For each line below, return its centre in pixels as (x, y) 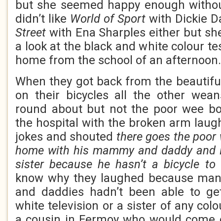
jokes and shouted (66, 137)
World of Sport (108, 19)
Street (31, 33)
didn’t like (43, 19)
